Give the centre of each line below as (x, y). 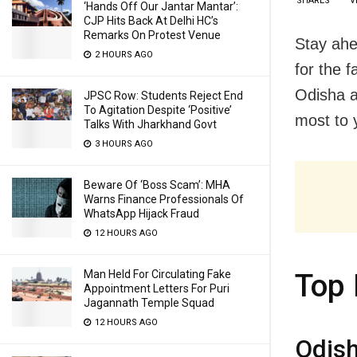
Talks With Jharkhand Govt (150, 124)
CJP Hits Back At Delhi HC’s (151, 21)
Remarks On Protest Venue (152, 35)
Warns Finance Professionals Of (164, 199)
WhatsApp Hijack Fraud (141, 214)
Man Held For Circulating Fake (157, 274)
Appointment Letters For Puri (157, 288)
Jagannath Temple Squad (149, 303)
